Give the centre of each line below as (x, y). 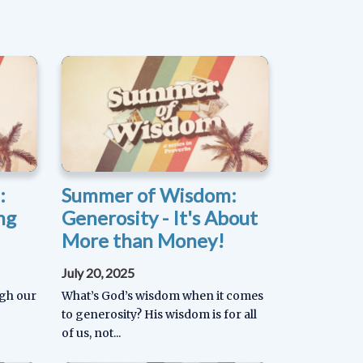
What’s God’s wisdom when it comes (162, 296)
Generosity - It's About (160, 218)
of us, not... (91, 333)
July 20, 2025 (98, 273)
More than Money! (143, 241)
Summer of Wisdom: (149, 195)
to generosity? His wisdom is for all (159, 315)
